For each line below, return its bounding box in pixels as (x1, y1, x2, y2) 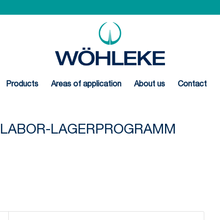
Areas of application (51, 81, 121, 89)
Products (5, 81, 38, 89)
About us (134, 81, 165, 89)
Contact (177, 81, 207, 89)
